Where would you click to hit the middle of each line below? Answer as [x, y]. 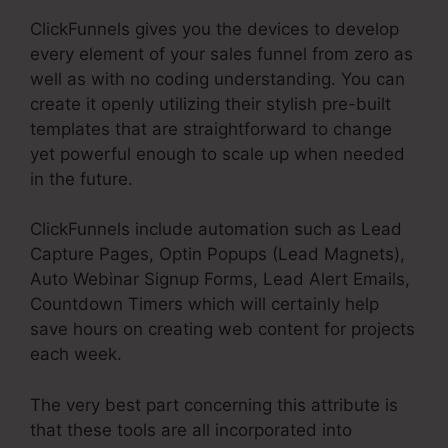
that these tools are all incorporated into [191, 429]
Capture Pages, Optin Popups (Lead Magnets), [217, 254]
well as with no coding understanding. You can [217, 78]
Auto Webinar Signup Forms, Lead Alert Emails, [220, 279]
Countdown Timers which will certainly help [204, 304]
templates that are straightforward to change [211, 128]
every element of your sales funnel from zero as [221, 53]
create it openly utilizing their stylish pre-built [210, 103]
